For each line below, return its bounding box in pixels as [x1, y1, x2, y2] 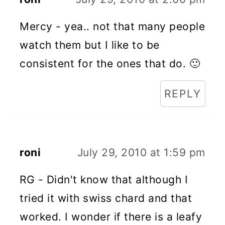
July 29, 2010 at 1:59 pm [77, 146, 205, 159]
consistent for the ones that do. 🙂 [20, 57, 200, 70]
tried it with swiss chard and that [20, 192, 192, 204]
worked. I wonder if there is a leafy [20, 210, 202, 223]
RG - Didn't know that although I [20, 173, 188, 186]
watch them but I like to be [20, 39, 160, 51]
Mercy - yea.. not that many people [20, 20, 205, 33]
